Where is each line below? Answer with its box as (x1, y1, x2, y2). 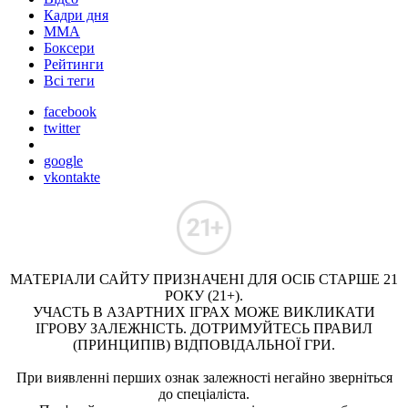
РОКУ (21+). (165, 287, 243, 303)
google (44, 152, 83, 168)
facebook (44, 103, 97, 119)
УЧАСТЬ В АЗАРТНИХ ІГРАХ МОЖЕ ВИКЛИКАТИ (33, 303, 375, 320)
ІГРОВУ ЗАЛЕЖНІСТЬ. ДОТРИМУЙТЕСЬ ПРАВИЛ (36, 320, 372, 336)
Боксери (44, 39, 95, 56)
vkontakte (44, 168, 100, 185)
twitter (44, 119, 80, 136)
